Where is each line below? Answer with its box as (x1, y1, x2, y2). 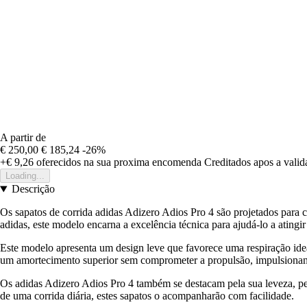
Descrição (11, 183, 55, 195)
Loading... (5, 171, 45, 182)
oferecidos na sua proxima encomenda (34, 156, 201, 169)
